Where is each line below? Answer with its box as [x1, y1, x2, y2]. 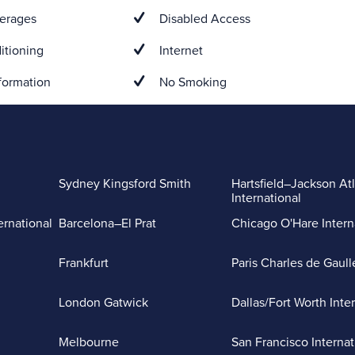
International [231, 190, 301, 206]
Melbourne [59, 334, 119, 350]
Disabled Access [156, 11, 251, 27]
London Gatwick [59, 295, 148, 311]
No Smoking [156, 74, 227, 90]
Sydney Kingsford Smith [59, 176, 191, 192]
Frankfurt [59, 255, 109, 271]
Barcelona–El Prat [59, 216, 156, 231]
